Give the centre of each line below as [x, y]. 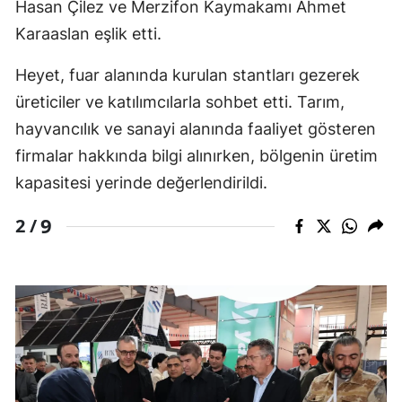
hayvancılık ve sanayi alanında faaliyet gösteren [196, 129]
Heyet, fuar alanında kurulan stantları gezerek [188, 75]
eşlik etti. [126, 34]
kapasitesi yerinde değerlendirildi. [141, 183]
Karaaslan [52, 34]
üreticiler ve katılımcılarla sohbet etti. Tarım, [180, 102]
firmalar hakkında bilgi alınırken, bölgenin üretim [197, 156]
